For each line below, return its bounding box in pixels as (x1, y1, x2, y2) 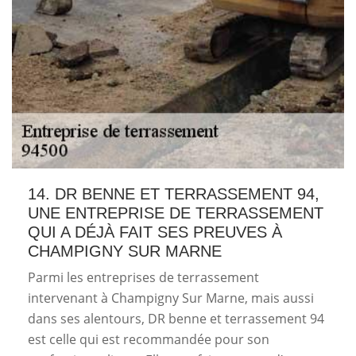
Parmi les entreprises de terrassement (28, 269, 259, 286)
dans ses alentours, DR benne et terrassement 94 (28, 310, 324, 327)
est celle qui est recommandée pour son (28, 331, 269, 348)
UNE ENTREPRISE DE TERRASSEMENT (28, 204, 323, 222)
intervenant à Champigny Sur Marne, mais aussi (28, 289, 314, 307)
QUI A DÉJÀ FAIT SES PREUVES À (28, 223, 282, 241)
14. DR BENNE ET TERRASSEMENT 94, (28, 185, 319, 203)
